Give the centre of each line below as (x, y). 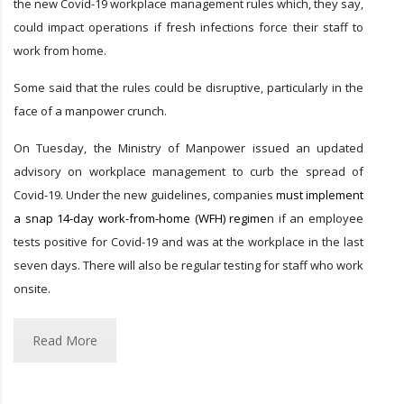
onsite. (32, 289)
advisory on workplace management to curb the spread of (188, 172)
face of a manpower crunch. (90, 111)
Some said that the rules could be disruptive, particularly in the (188, 88)
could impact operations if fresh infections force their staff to (188, 28)
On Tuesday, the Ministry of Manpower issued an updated (188, 148)
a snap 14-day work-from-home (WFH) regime (141, 219)
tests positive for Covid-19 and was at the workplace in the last (188, 242)
